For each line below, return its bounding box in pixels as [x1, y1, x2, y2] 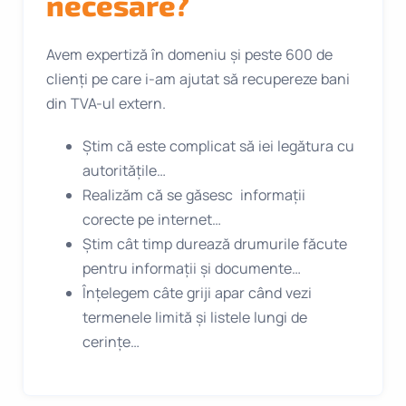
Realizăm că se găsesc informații [82, 185, 305, 206]
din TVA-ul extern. [46, 93, 166, 114]
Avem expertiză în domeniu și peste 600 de [46, 44, 333, 65]
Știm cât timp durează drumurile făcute [82, 234, 347, 255]
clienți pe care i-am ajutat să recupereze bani [46, 69, 350, 90]
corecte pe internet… [82, 209, 221, 230]
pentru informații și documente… [82, 258, 301, 279]
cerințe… [82, 332, 140, 353]
